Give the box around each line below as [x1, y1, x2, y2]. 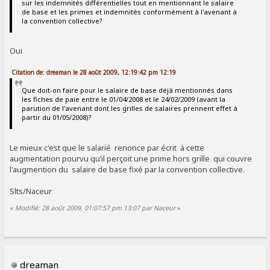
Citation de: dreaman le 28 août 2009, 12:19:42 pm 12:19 [11, 67, 177, 77]
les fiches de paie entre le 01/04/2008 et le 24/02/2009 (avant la [21, 95, 225, 104]
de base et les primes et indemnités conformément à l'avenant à [21, 7, 237, 16]
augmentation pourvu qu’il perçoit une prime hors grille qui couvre [10, 152, 253, 164]
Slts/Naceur [10, 185, 52, 196]
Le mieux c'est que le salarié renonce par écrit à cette [10, 142, 205, 153]
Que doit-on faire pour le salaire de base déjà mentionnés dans [21, 86, 233, 95]
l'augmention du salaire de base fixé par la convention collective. [10, 163, 245, 175]
